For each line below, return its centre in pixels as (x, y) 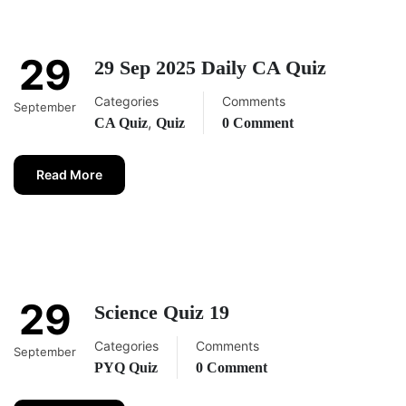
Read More (69, 175)
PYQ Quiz (126, 368)
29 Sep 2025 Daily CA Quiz (210, 68)
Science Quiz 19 (162, 313)
